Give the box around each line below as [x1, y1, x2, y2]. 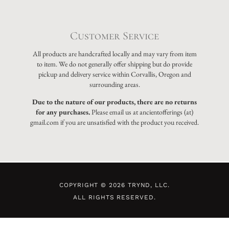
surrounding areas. [89, 79, 140, 89]
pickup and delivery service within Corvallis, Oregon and [38, 69, 191, 79]
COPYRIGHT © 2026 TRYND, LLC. [59, 181, 170, 189]
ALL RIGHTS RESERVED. [73, 193, 156, 201]
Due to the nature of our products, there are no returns [32, 97, 197, 106]
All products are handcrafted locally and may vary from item [32, 49, 197, 58]
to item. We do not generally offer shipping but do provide [37, 59, 192, 68]
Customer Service [70, 29, 159, 42]
